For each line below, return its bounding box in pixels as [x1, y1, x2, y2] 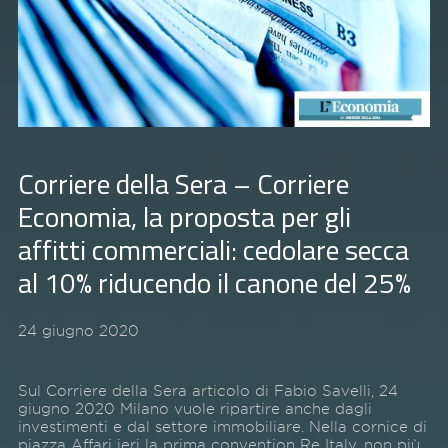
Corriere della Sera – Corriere [17, 162, 349, 206]
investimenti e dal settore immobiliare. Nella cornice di [17, 418, 427, 436]
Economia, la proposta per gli [17, 195, 351, 239]
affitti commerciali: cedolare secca [17, 228, 409, 272]
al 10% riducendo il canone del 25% [17, 261, 411, 305]
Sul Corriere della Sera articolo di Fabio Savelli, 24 [17, 382, 398, 400]
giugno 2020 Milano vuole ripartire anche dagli [17, 400, 372, 418]
